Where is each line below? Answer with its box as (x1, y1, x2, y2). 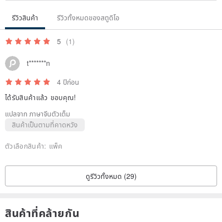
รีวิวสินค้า (12, 12, 38, 22)
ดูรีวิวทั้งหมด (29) (85, 170, 137, 181)
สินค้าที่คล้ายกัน (5, 204, 80, 221)
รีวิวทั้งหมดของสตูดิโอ (57, 12, 119, 22)
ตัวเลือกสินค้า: (5, 140, 49, 151)
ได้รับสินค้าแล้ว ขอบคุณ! (5, 92, 76, 102)
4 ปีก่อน (57, 76, 79, 87)
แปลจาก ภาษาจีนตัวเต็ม (5, 108, 70, 118)
